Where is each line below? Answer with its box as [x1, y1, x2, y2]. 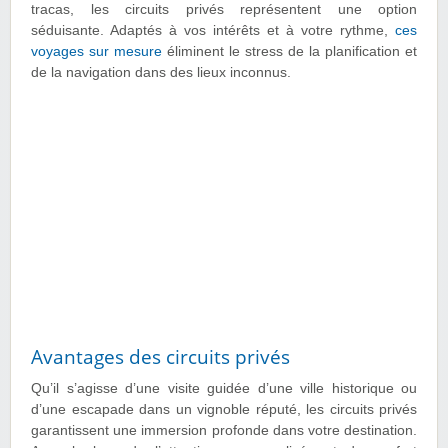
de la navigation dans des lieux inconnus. [31, 65, 291, 81]
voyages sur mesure [31, 44, 162, 60]
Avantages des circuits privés [31, 344, 290, 371]
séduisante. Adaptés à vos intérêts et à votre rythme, [31, 23, 395, 39]
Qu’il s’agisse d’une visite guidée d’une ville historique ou [31, 381, 417, 397]
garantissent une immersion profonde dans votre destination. [31, 423, 417, 439]
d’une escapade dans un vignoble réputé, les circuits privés [31, 402, 417, 418]
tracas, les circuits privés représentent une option [31, 2, 417, 18]
